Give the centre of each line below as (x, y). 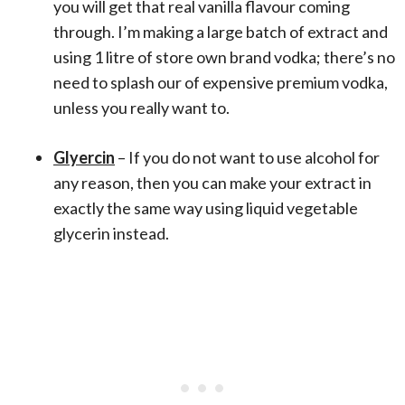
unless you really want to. (141, 108)
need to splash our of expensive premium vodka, (221, 83)
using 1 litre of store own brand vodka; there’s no (224, 57)
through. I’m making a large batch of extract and (221, 32)
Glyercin (84, 158)
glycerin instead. (111, 234)
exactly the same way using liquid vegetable (206, 208)
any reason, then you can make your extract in (212, 183)
